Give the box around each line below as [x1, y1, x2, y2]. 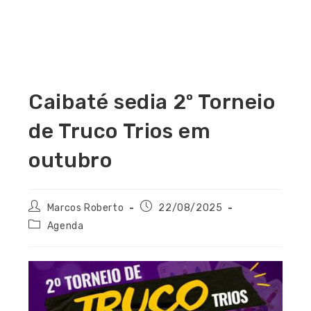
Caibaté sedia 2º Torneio [28, 89, 276, 115]
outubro [28, 147, 112, 173]
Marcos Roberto [47, 201, 124, 214]
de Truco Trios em [28, 118, 211, 144]
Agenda [47, 219, 84, 232]
